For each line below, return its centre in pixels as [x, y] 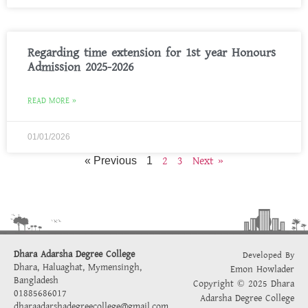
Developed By [268, 255]
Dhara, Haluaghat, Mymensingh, [78, 267]
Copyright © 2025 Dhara [244, 284]
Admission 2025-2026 [80, 67]
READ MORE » [52, 101]
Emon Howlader [262, 269]
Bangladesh [36, 280]
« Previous [111, 161]
